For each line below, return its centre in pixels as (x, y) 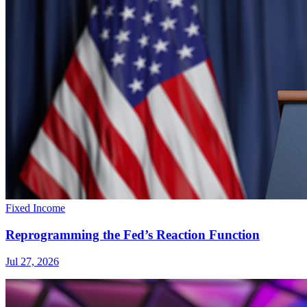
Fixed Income (35, 208)
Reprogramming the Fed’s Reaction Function (133, 235)
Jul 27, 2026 (32, 261)
